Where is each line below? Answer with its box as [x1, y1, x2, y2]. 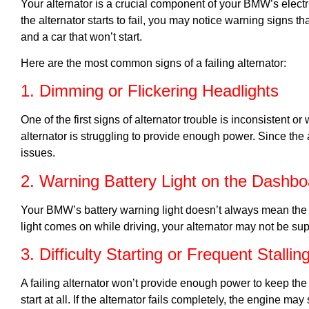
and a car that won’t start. [21, 30, 142, 43]
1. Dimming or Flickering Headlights [21, 81, 279, 101]
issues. [21, 147, 55, 159]
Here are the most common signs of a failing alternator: [21, 57, 286, 69]
